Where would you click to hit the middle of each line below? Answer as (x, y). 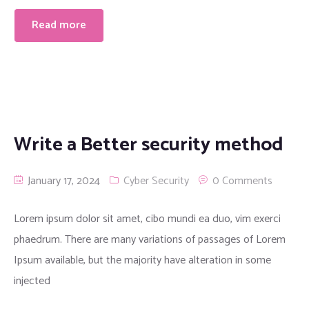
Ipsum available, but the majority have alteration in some (142, 260)
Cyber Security (156, 181)
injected (32, 281)
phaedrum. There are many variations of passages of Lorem (150, 239)
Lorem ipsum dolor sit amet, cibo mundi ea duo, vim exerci (147, 219)
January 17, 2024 (62, 181)
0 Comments (242, 181)
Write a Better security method (149, 144)
